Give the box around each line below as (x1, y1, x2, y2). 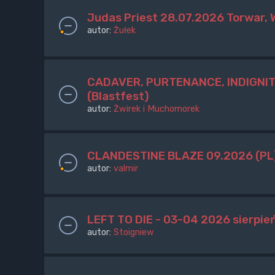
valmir (114, 162, 138, 174)
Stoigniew (114, 227, 154, 238)
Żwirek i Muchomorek (114, 103, 199, 114)
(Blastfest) (87, 88, 149, 103)
